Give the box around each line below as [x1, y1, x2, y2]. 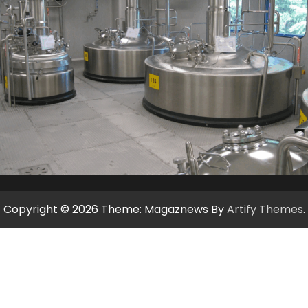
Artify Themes [226, 201, 303, 218]
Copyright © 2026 [3, 201, 101, 218]
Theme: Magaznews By [100, 201, 227, 218]
